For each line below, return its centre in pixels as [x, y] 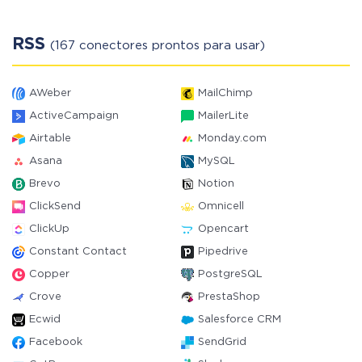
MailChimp [225, 93]
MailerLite [223, 116]
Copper [49, 274]
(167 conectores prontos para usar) [158, 46]
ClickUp [49, 229]
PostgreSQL [230, 274]
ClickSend [55, 206]
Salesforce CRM [240, 320]
